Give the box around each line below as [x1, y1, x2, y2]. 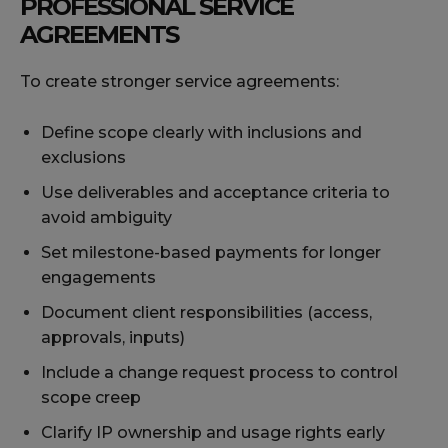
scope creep [41, 388, 141, 408]
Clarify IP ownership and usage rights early [41, 423, 385, 443]
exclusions [41, 148, 126, 168]
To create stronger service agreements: [20, 72, 339, 92]
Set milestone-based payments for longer [41, 243, 381, 263]
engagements [41, 268, 156, 288]
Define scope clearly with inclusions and [41, 123, 362, 143]
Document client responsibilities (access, [41, 303, 372, 323]
